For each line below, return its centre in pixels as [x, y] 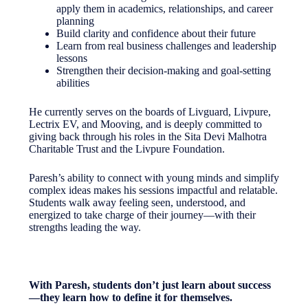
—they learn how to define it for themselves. [130, 298]
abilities [73, 83]
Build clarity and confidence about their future [156, 34]
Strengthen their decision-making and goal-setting [163, 71]
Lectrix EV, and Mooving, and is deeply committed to [145, 124]
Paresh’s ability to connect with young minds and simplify [154, 178]
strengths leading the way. [85, 228]
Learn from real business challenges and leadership [166, 46]
